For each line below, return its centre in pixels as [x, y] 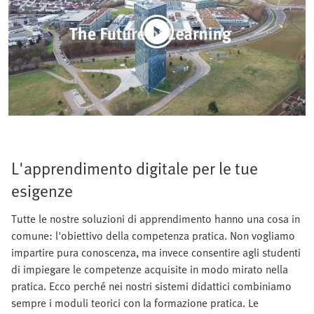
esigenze [42, 190]
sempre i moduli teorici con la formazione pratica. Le [135, 302]
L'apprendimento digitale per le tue [135, 168]
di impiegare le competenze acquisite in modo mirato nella [150, 269]
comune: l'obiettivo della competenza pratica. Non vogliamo [153, 235]
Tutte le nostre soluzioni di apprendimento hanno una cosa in [156, 218]
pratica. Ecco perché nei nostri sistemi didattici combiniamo [151, 286]
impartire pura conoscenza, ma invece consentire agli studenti [156, 252]
